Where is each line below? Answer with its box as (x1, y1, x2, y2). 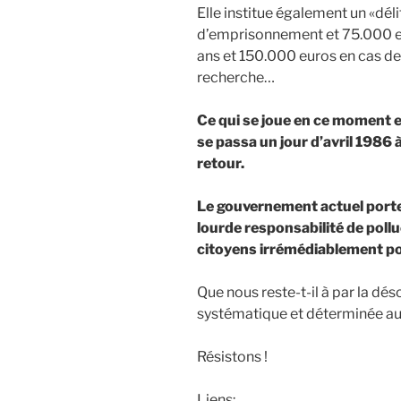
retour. (197, 155, 244, 173)
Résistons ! (197, 348, 268, 366)
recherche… (197, 69, 275, 87)
